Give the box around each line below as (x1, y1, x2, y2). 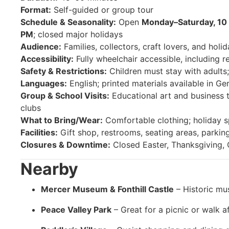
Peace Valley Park (41, 204, 111, 215)
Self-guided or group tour (51, 4, 153, 15)
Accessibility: (20, 53, 74, 64)
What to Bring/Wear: (20, 114, 103, 125)
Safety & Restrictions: (20, 65, 107, 76)
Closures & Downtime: (20, 139, 110, 150)
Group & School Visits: (20, 90, 109, 101)
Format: (20, 4, 51, 15)
